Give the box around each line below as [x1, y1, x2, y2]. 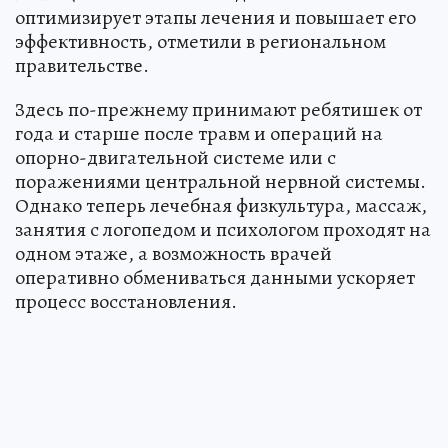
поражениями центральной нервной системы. [15, 167, 426, 195]
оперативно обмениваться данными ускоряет [15, 263, 415, 291]
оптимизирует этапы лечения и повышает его [15, 3, 416, 31]
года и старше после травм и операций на [15, 119, 383, 147]
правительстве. [15, 51, 149, 79]
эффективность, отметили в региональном [15, 27, 386, 55]
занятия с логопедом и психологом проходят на [15, 215, 431, 243]
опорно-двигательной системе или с [15, 143, 336, 171]
